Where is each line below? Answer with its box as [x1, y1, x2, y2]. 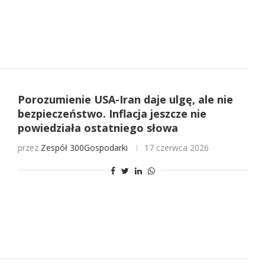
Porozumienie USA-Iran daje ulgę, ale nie [17, 92, 233, 107]
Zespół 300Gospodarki [40, 142, 128, 154]
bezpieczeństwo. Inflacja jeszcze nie [17, 106, 206, 121]
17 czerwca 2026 [144, 142, 209, 154]
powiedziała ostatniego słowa [17, 121, 178, 135]
